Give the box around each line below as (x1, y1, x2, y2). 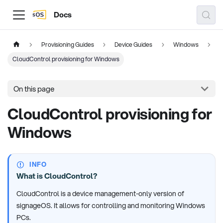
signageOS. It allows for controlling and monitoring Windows (16, 201, 205, 211)
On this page (13, 83, 54, 95)
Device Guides (114, 40, 153, 49)
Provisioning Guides (41, 40, 94, 49)
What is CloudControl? (16, 170, 97, 182)
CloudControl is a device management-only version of (16, 189, 184, 199)
